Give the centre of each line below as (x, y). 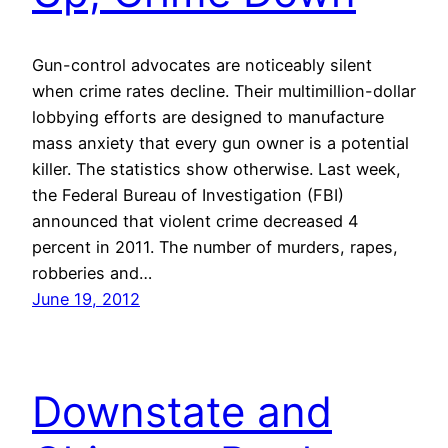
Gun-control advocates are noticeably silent (202, 64)
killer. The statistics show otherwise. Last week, (216, 168)
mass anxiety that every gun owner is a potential (220, 142)
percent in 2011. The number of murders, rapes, (215, 246)
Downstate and (182, 411)
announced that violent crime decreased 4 (195, 220)
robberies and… (92, 272)
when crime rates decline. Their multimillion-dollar (224, 90)
